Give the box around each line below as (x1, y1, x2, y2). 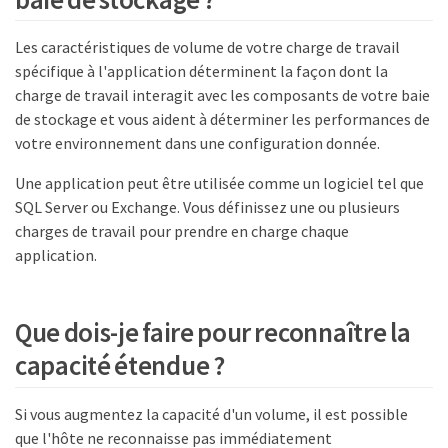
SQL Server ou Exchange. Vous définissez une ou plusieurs (15, 196, 400, 217)
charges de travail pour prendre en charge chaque (15, 220, 349, 241)
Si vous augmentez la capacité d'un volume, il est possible (15, 403, 408, 424)
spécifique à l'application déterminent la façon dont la (15, 60, 388, 81)
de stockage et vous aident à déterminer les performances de (15, 108, 430, 129)
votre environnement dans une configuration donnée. (15, 132, 380, 153)
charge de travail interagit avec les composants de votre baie (15, 84, 430, 105)
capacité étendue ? (15, 348, 225, 383)
